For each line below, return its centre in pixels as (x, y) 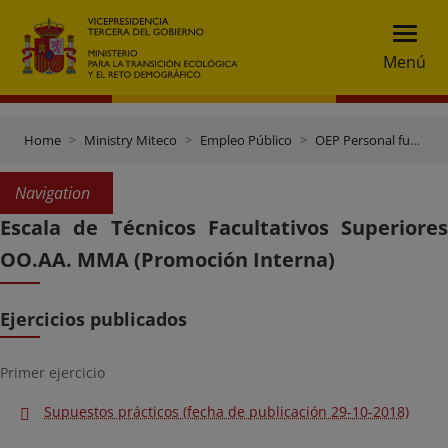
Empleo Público (246, 140)
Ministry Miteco (130, 140)
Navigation (52, 193)
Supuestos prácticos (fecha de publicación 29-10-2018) (226, 411)
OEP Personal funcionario (362, 140)
